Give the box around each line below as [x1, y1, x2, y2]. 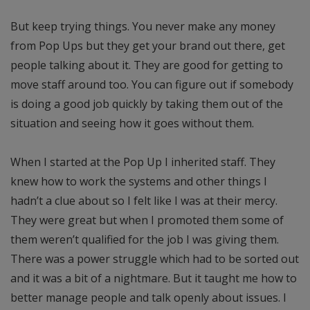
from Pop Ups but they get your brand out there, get [10, 37, 285, 53]
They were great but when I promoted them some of [10, 212, 284, 228]
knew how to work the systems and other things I [10, 173, 267, 189]
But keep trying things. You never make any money [10, 18, 275, 34]
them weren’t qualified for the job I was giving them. [10, 231, 279, 247]
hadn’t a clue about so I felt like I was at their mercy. [10, 192, 277, 208]
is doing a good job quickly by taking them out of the [10, 95, 283, 111]
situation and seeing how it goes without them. [10, 115, 254, 131]
